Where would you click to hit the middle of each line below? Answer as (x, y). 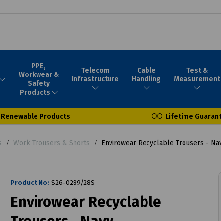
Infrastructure (95, 79)
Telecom (95, 70)
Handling (147, 79)
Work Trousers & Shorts (52, 143)
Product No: (30, 183)
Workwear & (38, 74)
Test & (197, 70)
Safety (38, 83)
